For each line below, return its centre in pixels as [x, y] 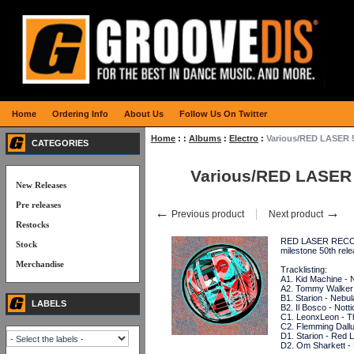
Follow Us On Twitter [223, 114]
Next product [297, 214]
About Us [144, 114]
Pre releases [38, 205]
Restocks [32, 224]
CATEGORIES [60, 143]
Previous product [207, 214]
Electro [244, 138]
